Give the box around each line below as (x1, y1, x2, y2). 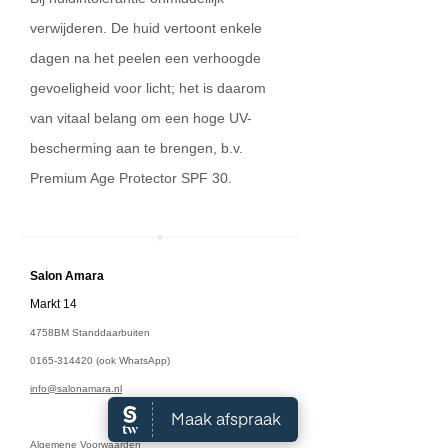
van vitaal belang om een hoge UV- (30, 110, 252, 126)
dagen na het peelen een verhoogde (30, 50, 261, 66)
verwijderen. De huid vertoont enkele (30, 20, 262, 36)
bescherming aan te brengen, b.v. (30, 140, 243, 156)
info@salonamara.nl (30, 383, 122, 394)
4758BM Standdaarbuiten (30, 327, 150, 338)
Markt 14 (30, 297, 77, 311)
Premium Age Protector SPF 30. (30, 170, 232, 186)
